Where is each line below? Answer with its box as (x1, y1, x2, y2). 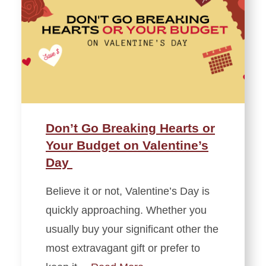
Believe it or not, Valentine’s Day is (46, 185, 210, 197)
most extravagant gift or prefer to (46, 242, 200, 254)
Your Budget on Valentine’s (46, 138, 208, 152)
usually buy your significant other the (46, 223, 218, 235)
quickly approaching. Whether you (46, 204, 207, 216)
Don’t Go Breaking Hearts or (46, 121, 215, 135)
